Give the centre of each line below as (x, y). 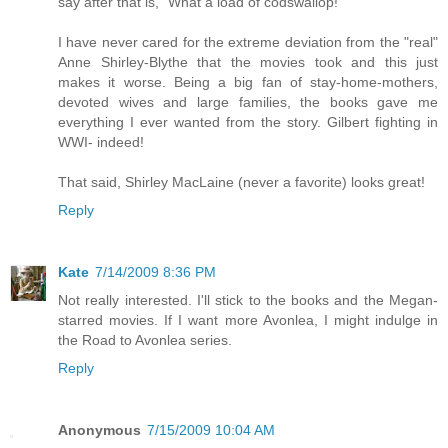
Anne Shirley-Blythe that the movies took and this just (248, 61)
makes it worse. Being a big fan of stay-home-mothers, (248, 81)
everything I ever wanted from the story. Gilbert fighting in (248, 121)
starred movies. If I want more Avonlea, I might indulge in (248, 319)
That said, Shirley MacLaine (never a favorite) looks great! (241, 181)
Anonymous (99, 429)
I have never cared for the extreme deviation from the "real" (248, 41)
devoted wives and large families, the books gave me (248, 101)
